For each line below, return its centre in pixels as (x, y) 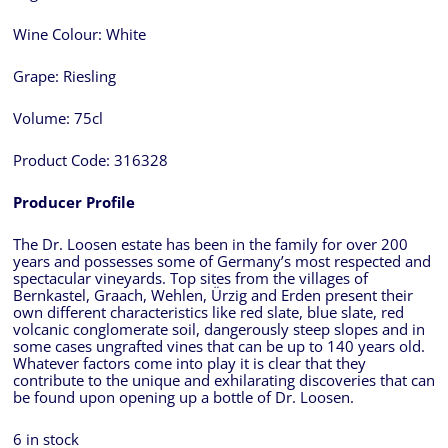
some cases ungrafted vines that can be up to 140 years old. (218, 347)
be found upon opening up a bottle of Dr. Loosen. (183, 398)
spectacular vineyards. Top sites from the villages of (190, 279)
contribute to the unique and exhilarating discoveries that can (223, 381)
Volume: (43, 119)
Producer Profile (73, 203)
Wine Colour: (59, 35)
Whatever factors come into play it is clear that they (189, 364)
